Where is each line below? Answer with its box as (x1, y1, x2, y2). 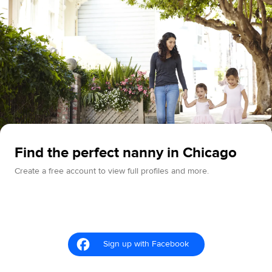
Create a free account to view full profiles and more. (15, 165, 209, 177)
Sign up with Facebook (103, 238, 189, 250)
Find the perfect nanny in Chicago (15, 143, 237, 162)
